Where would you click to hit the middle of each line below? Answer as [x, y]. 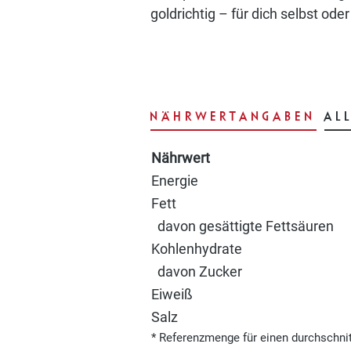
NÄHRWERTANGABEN [233, 116]
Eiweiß [172, 294]
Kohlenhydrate [197, 249]
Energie [175, 181]
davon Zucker [197, 271]
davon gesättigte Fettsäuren [242, 226]
